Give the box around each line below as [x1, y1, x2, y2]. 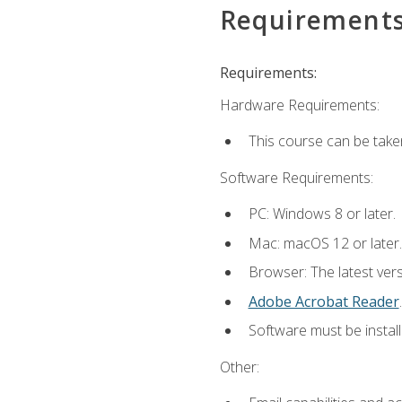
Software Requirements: [219, 167, 373, 188]
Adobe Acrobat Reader [248, 291, 399, 311]
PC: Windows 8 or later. [248, 203, 396, 223]
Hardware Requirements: [219, 95, 380, 116]
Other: [219, 356, 259, 377]
